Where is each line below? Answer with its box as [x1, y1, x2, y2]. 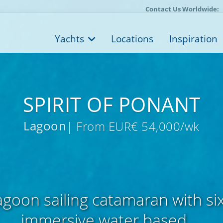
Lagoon [23, 117, 67, 134]
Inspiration [169, 32, 218, 45]
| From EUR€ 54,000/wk [66, 118, 200, 135]
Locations [111, 32, 153, 45]
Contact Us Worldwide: [145, 4, 219, 13]
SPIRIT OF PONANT [22, 91, 201, 118]
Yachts [55, 32, 84, 45]
